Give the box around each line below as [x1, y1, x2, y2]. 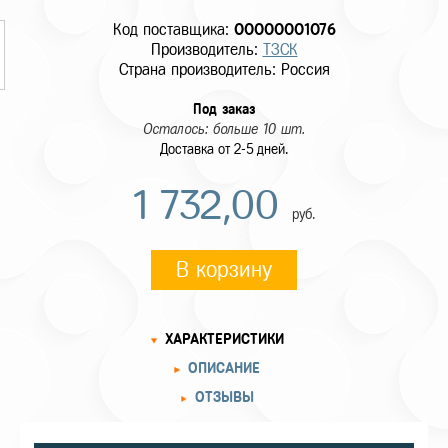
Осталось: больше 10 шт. [143, 122, 305, 137]
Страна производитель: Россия [118, 61, 330, 78]
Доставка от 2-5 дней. [160, 142, 288, 157]
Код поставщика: [112, 21, 234, 38]
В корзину [176, 258, 272, 281]
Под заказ [193, 102, 255, 117]
